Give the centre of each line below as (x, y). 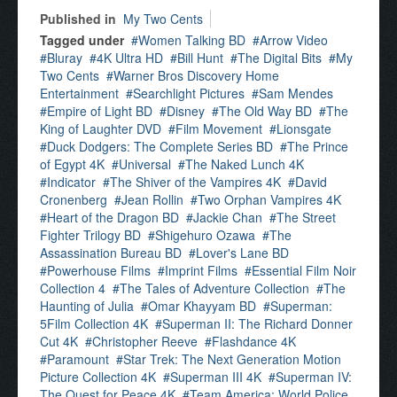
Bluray (65, 58)
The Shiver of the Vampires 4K (195, 182)
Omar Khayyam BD (202, 306)
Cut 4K (59, 341)
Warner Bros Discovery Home (196, 75)
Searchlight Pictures (189, 93)
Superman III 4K (216, 377)
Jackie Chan (228, 217)
